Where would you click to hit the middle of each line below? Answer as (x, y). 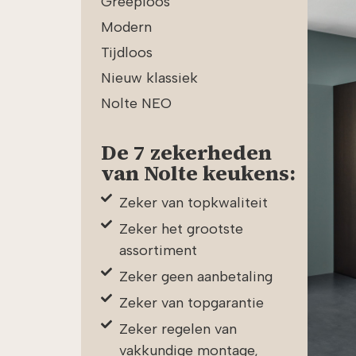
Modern (126, 27)
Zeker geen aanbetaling (195, 276)
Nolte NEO (136, 103)
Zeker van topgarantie (191, 302)
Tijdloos (127, 52)
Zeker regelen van (178, 329)
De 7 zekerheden (186, 152)
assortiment (158, 250)
